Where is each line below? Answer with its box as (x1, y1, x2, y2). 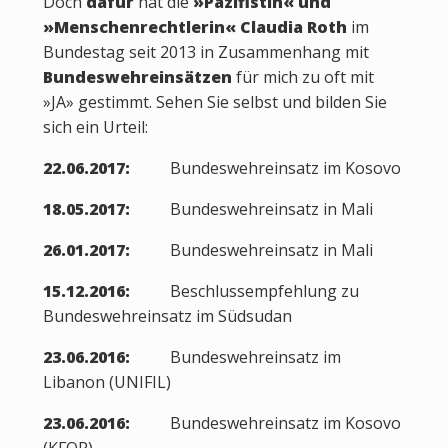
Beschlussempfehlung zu (129, 280, 359, 302)
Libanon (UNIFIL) (42, 371, 171, 393)
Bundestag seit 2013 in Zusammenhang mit (42, 41, 369, 63)
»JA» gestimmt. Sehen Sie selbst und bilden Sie (42, 91, 387, 113)
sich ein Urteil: (42, 116, 148, 138)
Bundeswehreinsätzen (42, 66, 232, 88)
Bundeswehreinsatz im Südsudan (42, 305, 292, 327)
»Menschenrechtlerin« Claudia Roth (42, 16, 347, 38)
